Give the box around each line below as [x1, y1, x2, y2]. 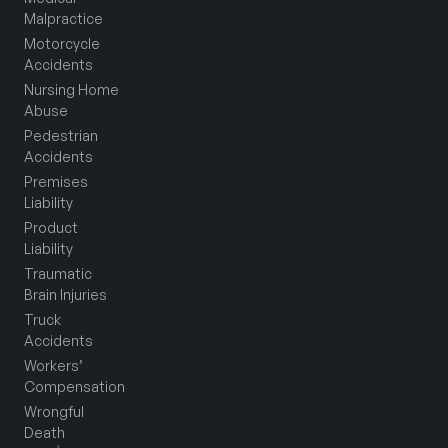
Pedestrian [24, 127, 98, 145]
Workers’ [24, 357, 83, 375]
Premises [24, 173, 88, 191]
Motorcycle [24, 35, 100, 53]
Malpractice [24, 10, 103, 28]
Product [24, 219, 78, 237]
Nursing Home [24, 81, 119, 99]
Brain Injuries [24, 286, 107, 304]
